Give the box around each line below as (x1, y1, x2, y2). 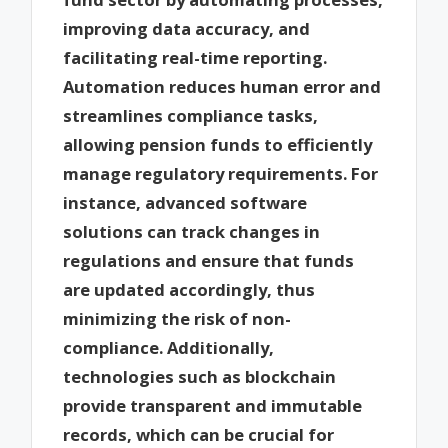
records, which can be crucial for (63, 422, 335, 446)
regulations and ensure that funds (63, 248, 355, 272)
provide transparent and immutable (63, 393, 363, 417)
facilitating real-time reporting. (63, 45, 328, 69)
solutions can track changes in (63, 219, 321, 243)
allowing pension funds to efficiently (63, 132, 373, 156)
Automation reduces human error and (63, 74, 382, 98)
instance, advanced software (63, 190, 308, 214)
